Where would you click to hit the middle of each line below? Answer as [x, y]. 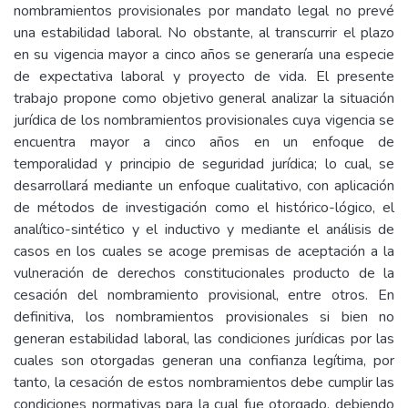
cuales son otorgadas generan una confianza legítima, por [204, 361]
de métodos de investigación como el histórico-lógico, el [204, 208]
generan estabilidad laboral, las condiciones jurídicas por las [204, 339]
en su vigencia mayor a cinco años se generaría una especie [204, 55]
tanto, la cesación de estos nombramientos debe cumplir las [204, 382]
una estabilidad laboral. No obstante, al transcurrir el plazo [204, 33]
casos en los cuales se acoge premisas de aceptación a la [204, 251]
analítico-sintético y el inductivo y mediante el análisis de [204, 229]
